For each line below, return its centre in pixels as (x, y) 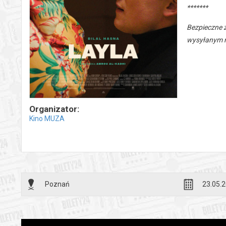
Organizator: (54, 109)
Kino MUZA (47, 119)
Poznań (57, 184)
